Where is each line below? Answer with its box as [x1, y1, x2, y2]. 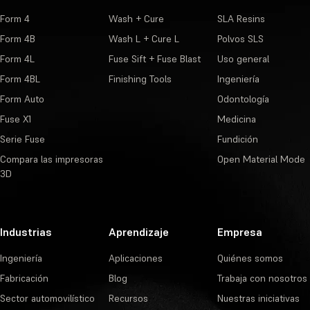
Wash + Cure [108, 12, 164, 25]
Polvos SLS [217, 33, 264, 45]
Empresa [217, 225, 262, 239]
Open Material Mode [217, 153, 305, 165]
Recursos [108, 292, 148, 304]
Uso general [217, 53, 269, 65]
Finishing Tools [108, 73, 172, 85]
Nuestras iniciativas [217, 292, 300, 304]
